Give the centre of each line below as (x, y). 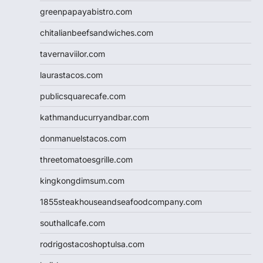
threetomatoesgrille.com (86, 159)
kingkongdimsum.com (82, 180)
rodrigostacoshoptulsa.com (92, 244)
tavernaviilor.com (73, 53)
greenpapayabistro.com (86, 11)
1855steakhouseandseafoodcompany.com (121, 201)
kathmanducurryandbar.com (95, 117)
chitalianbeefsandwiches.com (97, 32)
